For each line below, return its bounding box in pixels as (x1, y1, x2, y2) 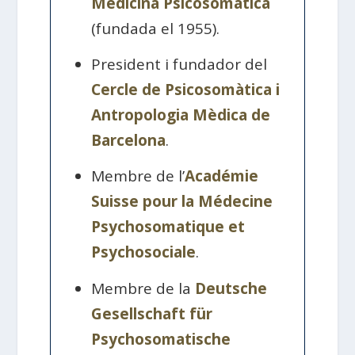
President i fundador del (91, 54, 268, 75)
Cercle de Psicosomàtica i (91, 79, 281, 101)
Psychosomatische (91, 328, 231, 349)
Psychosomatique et (91, 216, 246, 238)
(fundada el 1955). (91, 17, 220, 39)
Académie (185, 166, 259, 187)
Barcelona (91, 130, 166, 151)
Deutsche (195, 277, 268, 299)
